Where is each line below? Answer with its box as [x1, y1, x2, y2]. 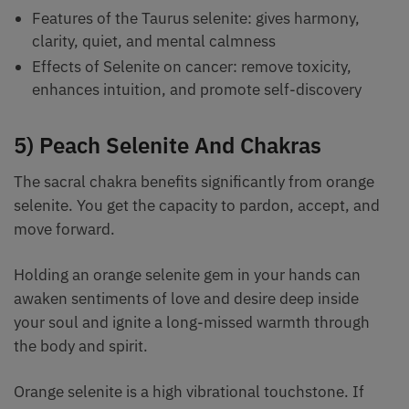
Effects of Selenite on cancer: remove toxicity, [32, 57, 351, 78]
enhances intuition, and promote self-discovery [32, 79, 362, 100]
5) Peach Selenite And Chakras [14, 131, 321, 161]
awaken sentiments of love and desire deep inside [14, 288, 359, 309]
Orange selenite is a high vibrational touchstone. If [14, 382, 364, 403]
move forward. [14, 219, 119, 240]
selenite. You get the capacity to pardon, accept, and [14, 195, 380, 216]
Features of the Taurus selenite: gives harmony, [32, 8, 360, 29]
